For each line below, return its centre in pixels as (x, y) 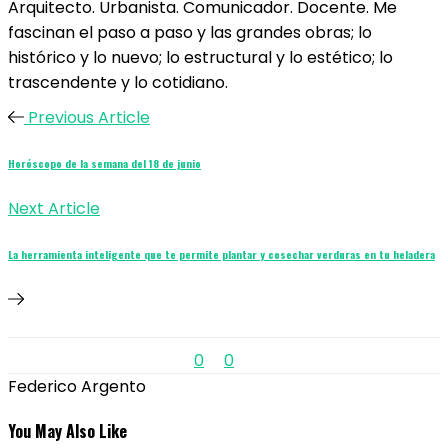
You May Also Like (67, 430)
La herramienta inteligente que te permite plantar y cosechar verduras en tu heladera (221, 253)
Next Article (54, 208)
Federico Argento (77, 386)
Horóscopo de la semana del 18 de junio (104, 162)
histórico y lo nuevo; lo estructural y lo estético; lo (200, 57)
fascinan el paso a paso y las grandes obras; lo (190, 32)
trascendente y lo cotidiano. (118, 82)
